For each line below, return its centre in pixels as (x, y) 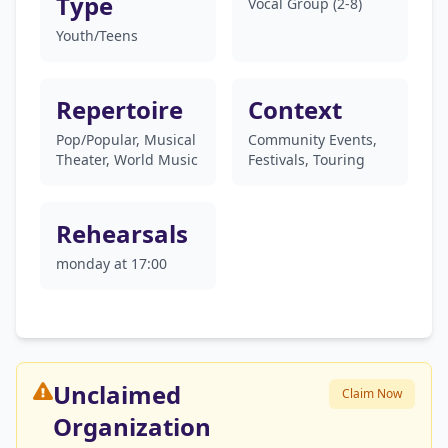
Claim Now (372, 393)
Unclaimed (117, 394)
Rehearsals (122, 233)
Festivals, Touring (306, 159)
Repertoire (119, 109)
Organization (132, 426)
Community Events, (312, 139)
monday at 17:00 (111, 263)
